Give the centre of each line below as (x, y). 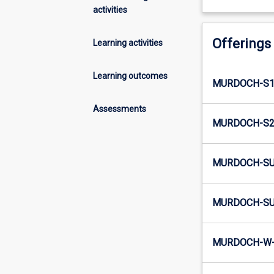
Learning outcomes (130, 76)
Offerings (241, 44)
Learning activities (128, 43)
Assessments (120, 109)
